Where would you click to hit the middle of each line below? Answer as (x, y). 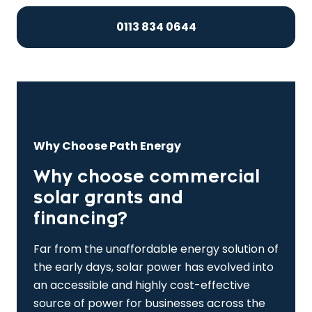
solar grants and (108, 198)
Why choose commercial (147, 177)
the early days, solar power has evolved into (154, 267)
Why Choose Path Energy (107, 146)
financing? (80, 219)
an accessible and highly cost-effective (142, 286)
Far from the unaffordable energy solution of (156, 249)
